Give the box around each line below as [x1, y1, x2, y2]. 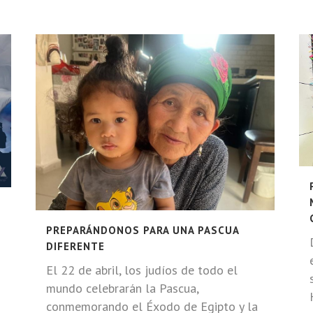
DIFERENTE [46, 240, 105, 254]
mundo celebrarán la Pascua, [46, 280, 198, 297]
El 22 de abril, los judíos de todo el [46, 262, 238, 279]
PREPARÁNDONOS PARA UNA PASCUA [46, 224, 239, 238]
